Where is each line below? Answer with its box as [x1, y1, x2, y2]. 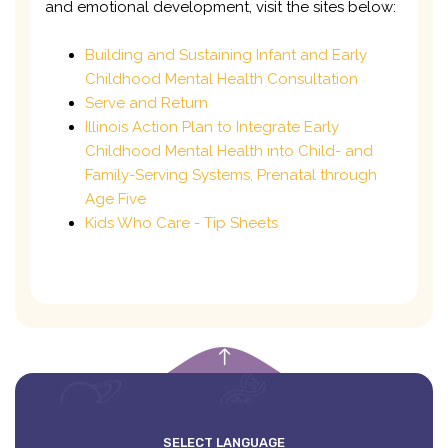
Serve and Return [85, 93, 208, 112]
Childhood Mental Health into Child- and [85, 141, 373, 160]
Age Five [85, 189, 146, 208]
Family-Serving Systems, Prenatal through [85, 165, 377, 184]
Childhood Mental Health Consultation [85, 69, 358, 88]
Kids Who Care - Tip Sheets [85, 213, 278, 232]
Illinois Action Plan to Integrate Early [85, 117, 339, 136]
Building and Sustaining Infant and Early [85, 45, 367, 64]
